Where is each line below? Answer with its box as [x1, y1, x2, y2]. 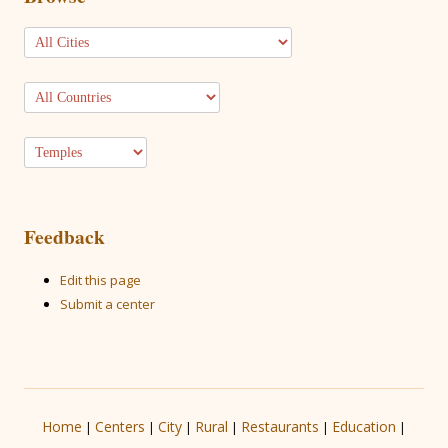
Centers [95, 417, 145, 436]
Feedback [24, 222, 105, 251]
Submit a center [60, 295, 155, 313]
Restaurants [241, 417, 319, 436]
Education [332, 417, 396, 436]
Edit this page [60, 271, 141, 289]
